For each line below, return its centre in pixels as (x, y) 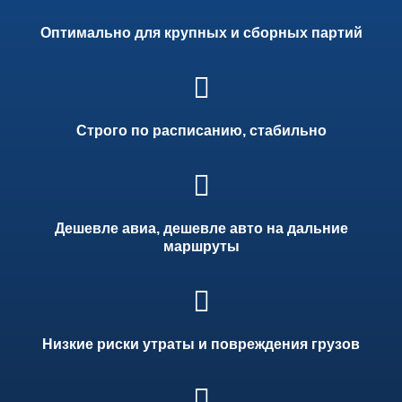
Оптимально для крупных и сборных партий (201, 32)
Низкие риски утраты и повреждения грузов (201, 344)
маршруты (201, 246)
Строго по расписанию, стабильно (201, 130)
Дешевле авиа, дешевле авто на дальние (201, 228)
